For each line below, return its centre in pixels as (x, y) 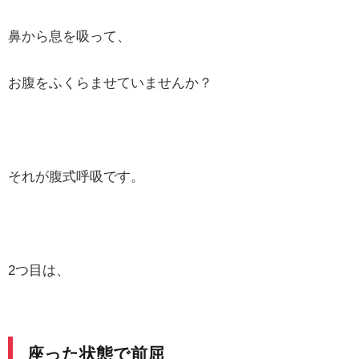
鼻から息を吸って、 (69, 36)
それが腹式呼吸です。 (76, 176)
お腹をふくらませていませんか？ (110, 83)
